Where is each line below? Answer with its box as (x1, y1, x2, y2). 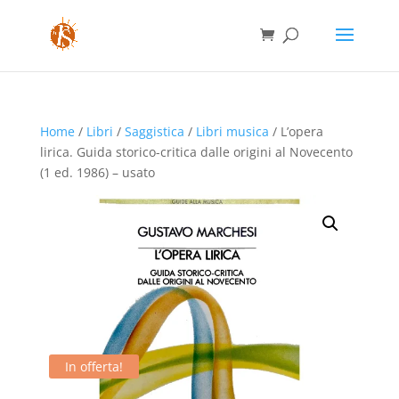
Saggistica (124, 123, 184, 140)
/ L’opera (268, 123, 323, 140)
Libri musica (195, 123, 269, 140)
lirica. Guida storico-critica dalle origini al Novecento (39, 143, 353, 160)
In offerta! (64, 358, 123, 376)
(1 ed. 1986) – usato (39, 164, 155, 181)
